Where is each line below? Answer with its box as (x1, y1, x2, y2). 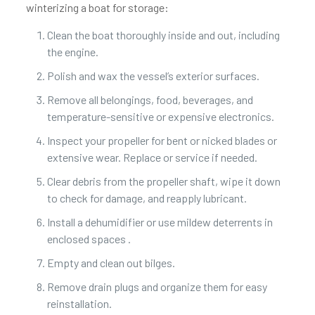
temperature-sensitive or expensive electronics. (46, 110, 274, 123)
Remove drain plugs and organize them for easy (46, 280, 267, 293)
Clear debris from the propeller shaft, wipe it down (46, 174, 281, 188)
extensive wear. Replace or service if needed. (46, 150, 257, 164)
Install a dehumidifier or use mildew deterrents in (46, 215, 273, 229)
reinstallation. (46, 297, 112, 310)
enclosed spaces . (46, 232, 131, 245)
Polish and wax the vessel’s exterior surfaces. (46, 69, 259, 82)
